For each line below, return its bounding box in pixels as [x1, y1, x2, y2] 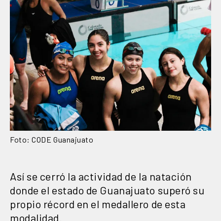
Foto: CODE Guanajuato [10, 135, 94, 145]
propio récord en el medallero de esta [10, 197, 186, 211]
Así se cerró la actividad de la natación [10, 170, 192, 183]
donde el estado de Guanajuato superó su [10, 184, 205, 197]
